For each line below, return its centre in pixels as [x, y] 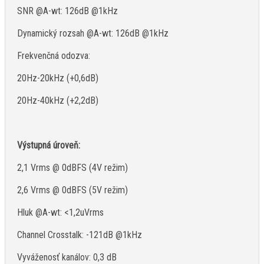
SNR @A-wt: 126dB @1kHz [67, 11]
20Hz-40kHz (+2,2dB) [58, 101]
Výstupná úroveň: [49, 146]
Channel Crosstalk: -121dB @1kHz [80, 235]
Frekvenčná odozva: [54, 56]
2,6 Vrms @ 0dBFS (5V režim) [72, 190]
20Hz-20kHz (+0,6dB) [58, 78]
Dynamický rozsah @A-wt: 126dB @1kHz [93, 34]
